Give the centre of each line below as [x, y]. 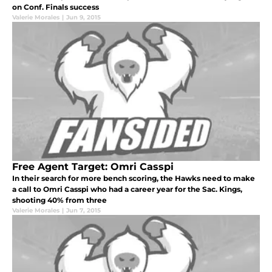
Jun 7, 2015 [83, 210]
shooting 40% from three [59, 200]
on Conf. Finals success [56, 7]
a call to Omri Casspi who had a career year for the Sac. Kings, [127, 189]
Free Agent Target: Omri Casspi [93, 166]
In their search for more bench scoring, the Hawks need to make [134, 178]
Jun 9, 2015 [83, 18]
